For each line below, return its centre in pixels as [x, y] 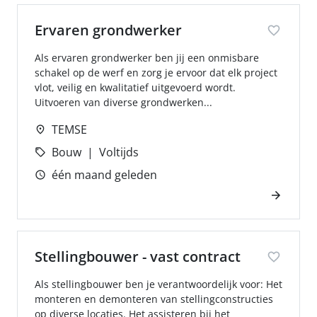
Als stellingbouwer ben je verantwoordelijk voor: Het [158, 284]
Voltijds [119, 152]
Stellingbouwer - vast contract [138, 257]
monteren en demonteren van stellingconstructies [154, 299]
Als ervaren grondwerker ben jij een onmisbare [147, 58]
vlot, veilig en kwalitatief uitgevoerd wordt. [135, 87]
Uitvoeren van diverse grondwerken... [123, 102]
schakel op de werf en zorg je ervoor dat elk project [156, 73]
